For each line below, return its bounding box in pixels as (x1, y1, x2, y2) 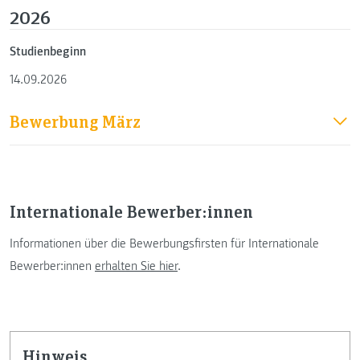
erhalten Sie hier (95, 257, 178, 274)
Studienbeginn (10, 43, 86, 59)
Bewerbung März (102, 108, 141, 133)
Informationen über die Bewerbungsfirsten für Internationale (10, 235, 319, 252)
